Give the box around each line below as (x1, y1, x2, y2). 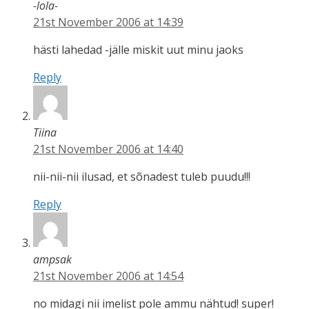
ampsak (33, 251, 72, 267)
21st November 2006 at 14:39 (33, 14, 183, 30)
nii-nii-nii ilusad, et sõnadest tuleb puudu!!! (33, 168, 250, 184)
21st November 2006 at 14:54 (33, 268, 183, 283)
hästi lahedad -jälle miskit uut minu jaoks (33, 41, 243, 57)
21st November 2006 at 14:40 (33, 141, 183, 157)
